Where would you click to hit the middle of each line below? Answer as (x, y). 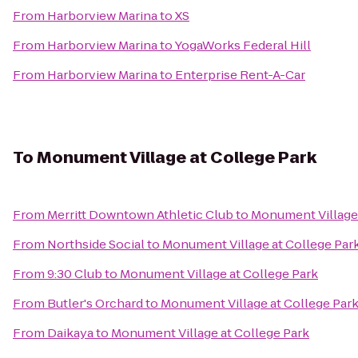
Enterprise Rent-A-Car (240, 75)
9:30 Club (75, 274)
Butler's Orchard (95, 303)
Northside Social (96, 244)
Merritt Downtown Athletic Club (140, 215)
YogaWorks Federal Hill (243, 45)
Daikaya (70, 333)
